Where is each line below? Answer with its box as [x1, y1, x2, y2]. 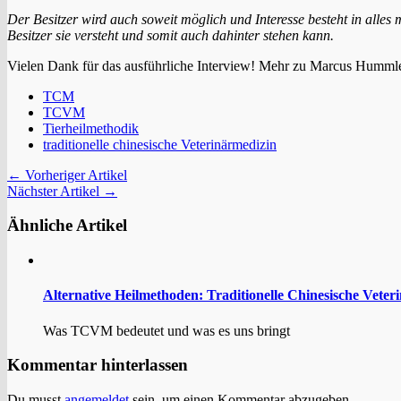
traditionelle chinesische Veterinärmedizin [43, 136, 277, 152]
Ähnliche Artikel [7, 216, 127, 235]
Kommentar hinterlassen [7, 355, 188, 375]
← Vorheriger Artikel [7, 166, 127, 183]
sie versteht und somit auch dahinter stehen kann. [55, 27, 334, 43]
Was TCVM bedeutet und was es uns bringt [43, 322, 290, 338]
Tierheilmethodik [43, 120, 139, 136]
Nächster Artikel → [7, 183, 117, 199]
